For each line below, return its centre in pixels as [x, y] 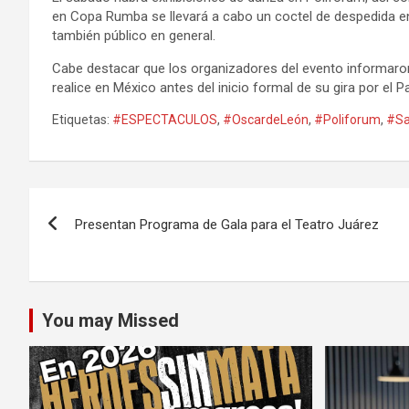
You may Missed [110, 320]
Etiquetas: [81, 119]
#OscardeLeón [266, 119]
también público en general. [134, 35]
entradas [85, 280]
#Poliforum [347, 119]
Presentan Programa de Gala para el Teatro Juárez [227, 224]
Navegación [105, 205]
